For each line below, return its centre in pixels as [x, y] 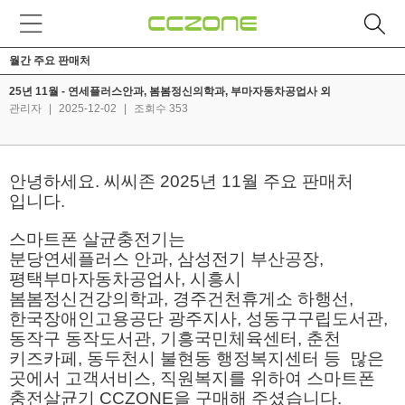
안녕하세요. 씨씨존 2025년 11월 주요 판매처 [181, 181]
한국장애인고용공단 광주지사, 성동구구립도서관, [198, 319]
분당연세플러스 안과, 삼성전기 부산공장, [166, 259]
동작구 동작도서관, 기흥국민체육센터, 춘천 [175, 339]
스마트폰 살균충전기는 [99, 239]
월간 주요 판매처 [50, 61]
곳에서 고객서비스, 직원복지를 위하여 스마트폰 [192, 378]
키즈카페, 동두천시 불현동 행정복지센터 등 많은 [197, 358]
